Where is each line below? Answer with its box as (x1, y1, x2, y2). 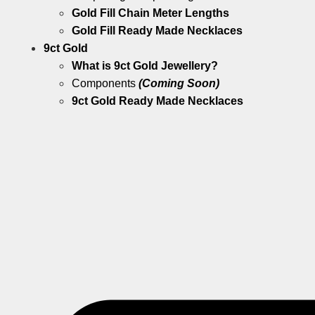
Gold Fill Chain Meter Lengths (72, 7, 229, 20)
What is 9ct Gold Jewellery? (72, 60, 218, 72)
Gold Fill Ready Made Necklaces (72, 25, 243, 37)
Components (72, 77, 139, 90)
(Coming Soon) (139, 77, 219, 90)
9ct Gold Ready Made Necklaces (72, 95, 243, 108)
